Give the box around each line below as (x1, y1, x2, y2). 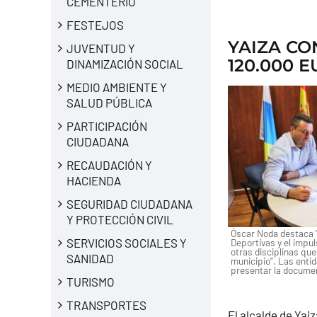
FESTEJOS (66, 17, 124, 32)
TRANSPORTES (66, 297, 146, 312)
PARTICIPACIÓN (66, 118, 147, 133)
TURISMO (66, 274, 115, 289)
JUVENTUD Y (66, 40, 135, 55)
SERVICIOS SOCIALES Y (66, 235, 187, 250)
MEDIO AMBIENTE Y (66, 79, 167, 94)
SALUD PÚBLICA (66, 95, 152, 110)
